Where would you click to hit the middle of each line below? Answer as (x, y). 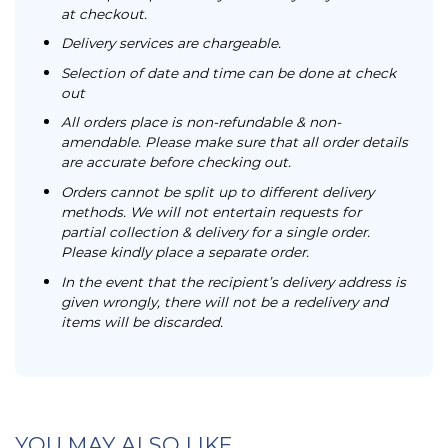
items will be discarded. (141, 321)
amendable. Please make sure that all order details (234, 142)
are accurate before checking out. (175, 162)
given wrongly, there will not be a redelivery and (224, 301)
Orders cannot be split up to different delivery (217, 192)
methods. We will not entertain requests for (210, 212)
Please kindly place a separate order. (184, 252)
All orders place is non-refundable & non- (200, 122)
